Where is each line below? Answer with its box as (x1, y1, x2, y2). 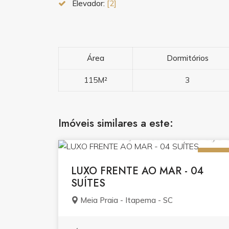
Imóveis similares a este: (58, 116, 173, 131)
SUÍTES (71, 176, 105, 191)
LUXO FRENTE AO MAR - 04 (71, 164, 203, 178)
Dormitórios (166, 53, 209, 63)
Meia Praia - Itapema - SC (80, 195, 173, 205)
